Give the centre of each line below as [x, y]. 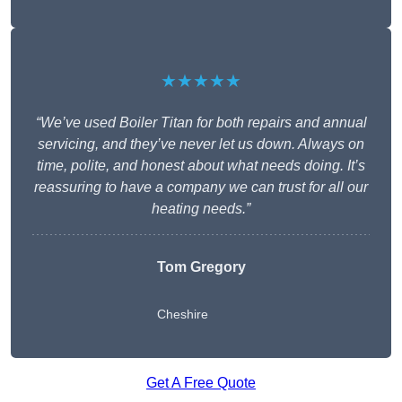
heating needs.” [201, 209]
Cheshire [182, 315]
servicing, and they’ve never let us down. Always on [201, 144]
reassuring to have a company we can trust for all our [201, 188]
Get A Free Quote [201, 383]
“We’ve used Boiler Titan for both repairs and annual [201, 123]
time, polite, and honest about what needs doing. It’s [201, 166]
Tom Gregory [201, 267]
